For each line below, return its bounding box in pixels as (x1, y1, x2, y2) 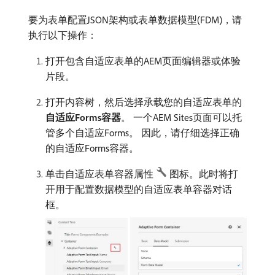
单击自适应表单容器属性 (45, 168, 156, 180)
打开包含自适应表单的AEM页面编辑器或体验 (45, 55, 241, 68)
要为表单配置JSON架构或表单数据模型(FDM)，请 (28, 14, 242, 26)
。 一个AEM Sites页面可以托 (121, 111, 242, 124)
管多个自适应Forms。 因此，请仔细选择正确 (45, 126, 239, 139)
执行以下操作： (28, 29, 97, 42)
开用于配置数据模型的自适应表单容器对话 (45, 183, 232, 196)
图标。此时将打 (169, 168, 238, 180)
